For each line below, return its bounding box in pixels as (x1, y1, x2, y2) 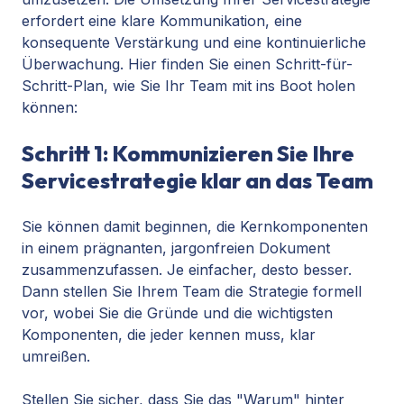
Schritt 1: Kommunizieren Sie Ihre (22, 140, 354, 168)
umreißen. (22, 347, 90, 366)
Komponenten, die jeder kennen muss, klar (22, 326, 316, 344)
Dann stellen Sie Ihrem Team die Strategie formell (22, 282, 362, 301)
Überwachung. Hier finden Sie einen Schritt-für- (22, 55, 353, 74)
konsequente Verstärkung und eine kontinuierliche (22, 33, 366, 52)
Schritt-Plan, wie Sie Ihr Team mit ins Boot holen (22, 77, 355, 96)
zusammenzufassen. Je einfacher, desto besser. (22, 261, 352, 280)
